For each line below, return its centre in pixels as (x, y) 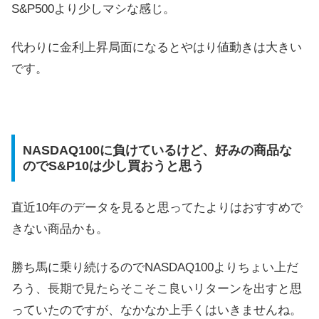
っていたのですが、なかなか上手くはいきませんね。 (157, 310)
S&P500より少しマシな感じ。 (93, 9)
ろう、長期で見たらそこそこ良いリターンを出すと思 (157, 289)
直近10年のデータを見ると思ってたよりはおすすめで (157, 208)
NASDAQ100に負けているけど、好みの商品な (157, 150)
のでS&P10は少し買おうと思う (113, 166)
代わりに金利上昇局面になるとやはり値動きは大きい (157, 47)
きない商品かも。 (60, 229)
